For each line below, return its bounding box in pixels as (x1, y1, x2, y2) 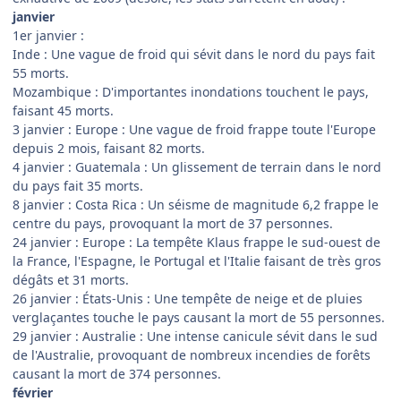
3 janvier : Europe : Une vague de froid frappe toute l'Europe (13, 121, 376, 139)
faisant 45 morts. (13, 102, 114, 120)
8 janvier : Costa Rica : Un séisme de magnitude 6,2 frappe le (13, 196, 379, 214)
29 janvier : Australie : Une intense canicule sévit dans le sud (13, 328, 378, 346)
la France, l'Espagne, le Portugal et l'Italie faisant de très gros (13, 252, 381, 270)
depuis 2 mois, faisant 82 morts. (13, 140, 205, 158)
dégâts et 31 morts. (13, 271, 129, 289)
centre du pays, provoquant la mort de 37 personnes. (13, 215, 333, 233)
